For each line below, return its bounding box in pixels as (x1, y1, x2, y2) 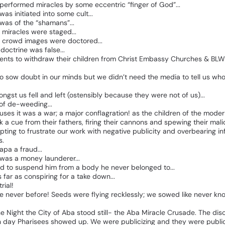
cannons (120, 118, 148, 127)
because (104, 90, 133, 99)
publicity (133, 127, 161, 136)
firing (85, 118, 101, 127)
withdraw (24, 54, 54, 63)
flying (91, 190, 109, 199)
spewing (164, 118, 191, 127)
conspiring (24, 172, 58, 181)
